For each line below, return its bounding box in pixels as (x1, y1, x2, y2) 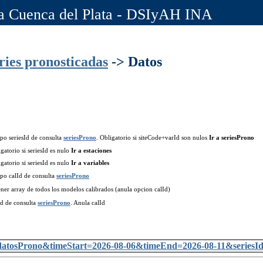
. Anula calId (70, 199, 105, 207)
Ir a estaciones (71, 147, 112, 154)
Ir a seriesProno (209, 134, 254, 141)
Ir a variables (71, 159, 109, 167)
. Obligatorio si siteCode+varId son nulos (96, 134, 209, 141)
